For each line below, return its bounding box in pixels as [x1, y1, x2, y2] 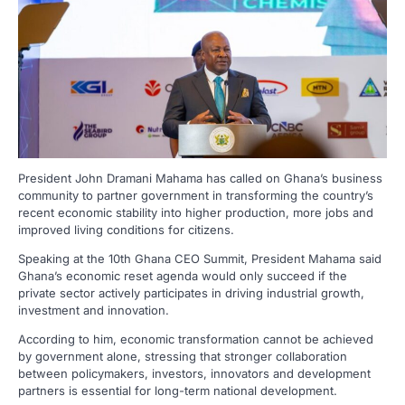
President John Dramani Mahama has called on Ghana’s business [18, 170, 382, 185]
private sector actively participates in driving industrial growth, [18, 285, 364, 300]
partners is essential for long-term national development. [18, 382, 337, 398]
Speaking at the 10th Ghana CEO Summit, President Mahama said [18, 250, 381, 266]
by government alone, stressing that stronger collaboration [18, 348, 347, 363]
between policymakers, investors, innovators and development [18, 365, 371, 381]
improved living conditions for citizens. [18, 221, 234, 237]
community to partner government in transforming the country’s [18, 187, 373, 202]
